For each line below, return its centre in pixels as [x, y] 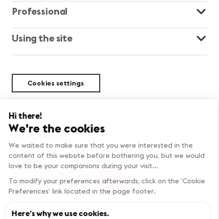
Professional [40, 11]
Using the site [42, 38]
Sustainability [41, 135]
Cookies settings [56, 83]
